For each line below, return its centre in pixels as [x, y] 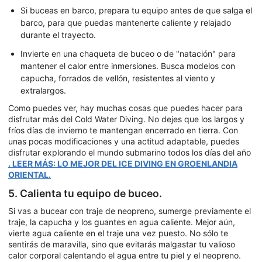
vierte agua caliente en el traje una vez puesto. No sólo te [118, 233]
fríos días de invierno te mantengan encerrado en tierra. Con [123, 130]
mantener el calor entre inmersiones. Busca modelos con [128, 65]
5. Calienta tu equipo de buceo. [85, 194]
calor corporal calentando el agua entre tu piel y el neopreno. [125, 255]
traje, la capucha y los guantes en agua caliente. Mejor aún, [122, 222]
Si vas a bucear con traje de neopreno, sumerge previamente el [130, 211]
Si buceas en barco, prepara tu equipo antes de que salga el [136, 11]
